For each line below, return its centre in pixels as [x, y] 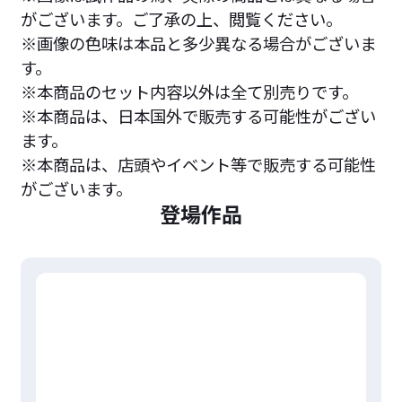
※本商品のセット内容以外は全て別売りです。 [189, 91]
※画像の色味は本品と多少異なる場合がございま [198, 43]
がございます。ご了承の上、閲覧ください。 [181, 18]
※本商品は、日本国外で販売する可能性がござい [198, 115]
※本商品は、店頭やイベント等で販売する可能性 [198, 164]
